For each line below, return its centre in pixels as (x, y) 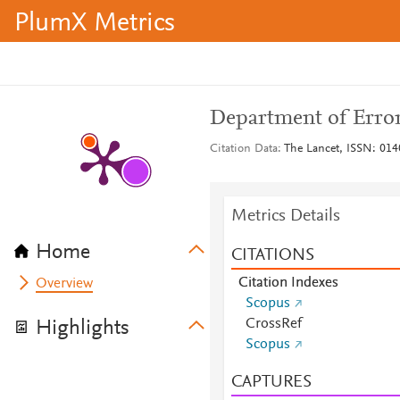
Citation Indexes (288, 283)
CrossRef (273, 324)
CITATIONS (272, 255)
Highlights (83, 329)
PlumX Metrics (95, 24)
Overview (65, 284)
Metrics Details (285, 216)
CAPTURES (271, 382)
